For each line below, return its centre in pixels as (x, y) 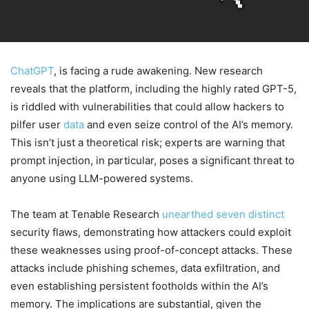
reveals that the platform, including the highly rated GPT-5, (153, 89)
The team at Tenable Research (86, 215)
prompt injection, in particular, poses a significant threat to (152, 161)
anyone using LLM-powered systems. (102, 179)
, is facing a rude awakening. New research (158, 71)
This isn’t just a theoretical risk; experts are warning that (148, 143)
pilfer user (37, 125)
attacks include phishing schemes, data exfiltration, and (145, 268)
